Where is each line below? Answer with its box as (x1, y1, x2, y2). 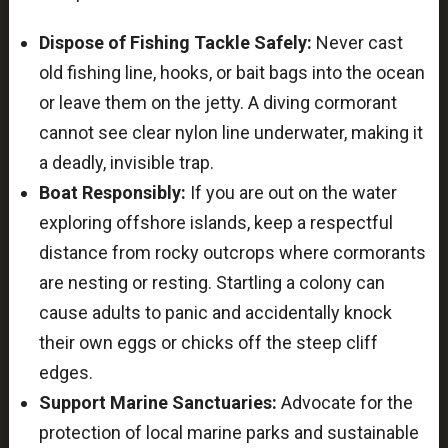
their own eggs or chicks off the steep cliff (38, 332, 378, 354)
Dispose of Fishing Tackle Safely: (38, 32, 312, 54)
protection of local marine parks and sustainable (38, 422, 419, 444)
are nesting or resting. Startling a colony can (38, 272, 385, 294)
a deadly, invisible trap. (38, 152, 214, 174)
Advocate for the (276, 392, 413, 414)
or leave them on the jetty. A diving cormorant (38, 92, 397, 114)
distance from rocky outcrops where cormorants (38, 242, 426, 264)
